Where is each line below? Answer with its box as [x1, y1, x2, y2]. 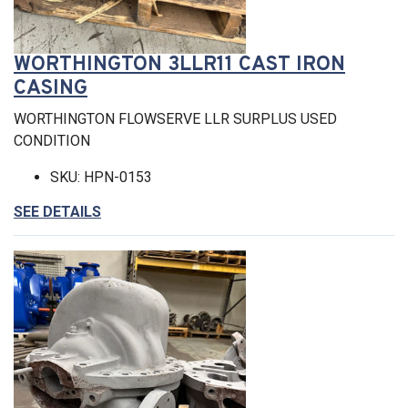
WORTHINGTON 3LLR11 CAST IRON [14, 51, 345, 78]
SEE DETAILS [14, 202, 101, 220]
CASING [14, 75, 87, 102]
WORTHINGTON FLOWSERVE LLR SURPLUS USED [14, 109, 337, 127]
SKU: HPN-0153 [50, 168, 152, 186]
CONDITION [14, 131, 90, 149]
